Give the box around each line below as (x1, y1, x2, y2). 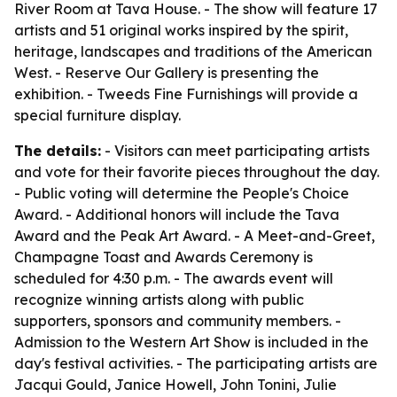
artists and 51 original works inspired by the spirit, (14, 21, 348, 39)
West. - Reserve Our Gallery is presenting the (14, 64, 319, 82)
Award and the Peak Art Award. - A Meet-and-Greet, (14, 227, 375, 245)
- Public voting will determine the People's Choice (14, 184, 349, 202)
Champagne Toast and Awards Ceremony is (14, 248, 313, 266)
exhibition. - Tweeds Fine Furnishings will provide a (14, 85, 358, 103)
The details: (14, 142, 101, 160)
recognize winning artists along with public (14, 291, 304, 308)
